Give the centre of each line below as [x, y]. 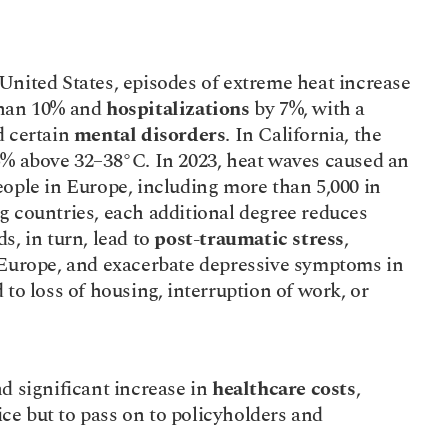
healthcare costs [284, 389]
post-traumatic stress [249, 239]
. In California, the [303, 135]
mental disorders [149, 135]
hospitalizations [178, 109]
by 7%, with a [307, 109]
